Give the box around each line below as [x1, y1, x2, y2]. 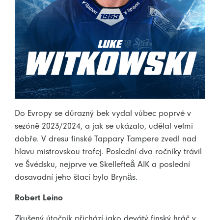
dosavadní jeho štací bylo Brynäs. [15, 171, 137, 182]
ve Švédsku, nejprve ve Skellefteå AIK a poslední [15, 159, 190, 169]
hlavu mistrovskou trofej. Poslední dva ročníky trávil [15, 146, 202, 156]
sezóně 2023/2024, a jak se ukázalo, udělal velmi [15, 120, 193, 131]
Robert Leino [15, 192, 63, 202]
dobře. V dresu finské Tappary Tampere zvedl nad [15, 133, 196, 143]
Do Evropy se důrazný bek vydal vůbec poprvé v [15, 108, 191, 118]
